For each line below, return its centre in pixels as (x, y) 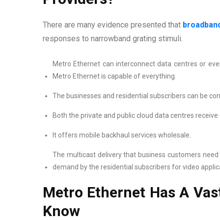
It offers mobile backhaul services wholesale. (122, 135)
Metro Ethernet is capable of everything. (114, 76)
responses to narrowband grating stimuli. (113, 38)
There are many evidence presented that (113, 25)
